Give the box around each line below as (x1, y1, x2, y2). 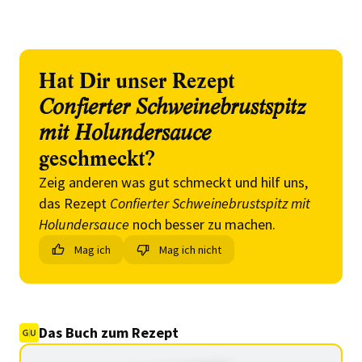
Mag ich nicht (159, 242, 221, 257)
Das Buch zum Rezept (39, 323, 179, 342)
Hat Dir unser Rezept (39, 68, 234, 95)
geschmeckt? (39, 145, 155, 173)
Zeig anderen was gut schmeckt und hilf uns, (39, 173, 308, 192)
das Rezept (39, 194, 110, 213)
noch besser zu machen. (129, 215, 276, 234)
